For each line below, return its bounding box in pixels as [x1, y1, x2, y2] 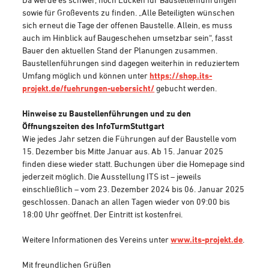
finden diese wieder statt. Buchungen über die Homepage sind [22, 159, 246, 169]
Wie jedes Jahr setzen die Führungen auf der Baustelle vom [22, 133, 237, 144]
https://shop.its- [150, 70, 213, 80]
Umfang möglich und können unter [22, 70, 150, 80]
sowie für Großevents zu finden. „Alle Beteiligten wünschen [22, 7, 235, 17]
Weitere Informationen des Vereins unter [22, 234, 171, 244]
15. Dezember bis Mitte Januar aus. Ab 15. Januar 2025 [22, 146, 224, 156]
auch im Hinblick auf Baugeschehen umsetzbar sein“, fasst [22, 32, 233, 43]
